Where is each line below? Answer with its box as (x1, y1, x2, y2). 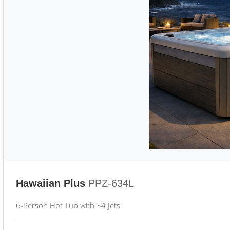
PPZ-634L (88, 178, 134, 189)
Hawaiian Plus (16, 178, 85, 189)
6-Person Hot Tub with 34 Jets (16, 200, 120, 210)
